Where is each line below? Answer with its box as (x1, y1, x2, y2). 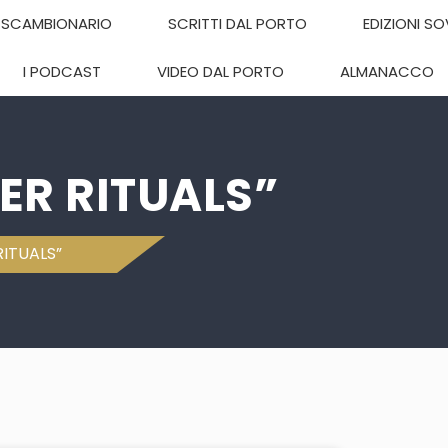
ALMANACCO (340, 61, 434, 82)
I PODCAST (23, 61, 101, 82)
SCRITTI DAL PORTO (168, 13, 307, 34)
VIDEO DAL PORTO (157, 61, 284, 82)
